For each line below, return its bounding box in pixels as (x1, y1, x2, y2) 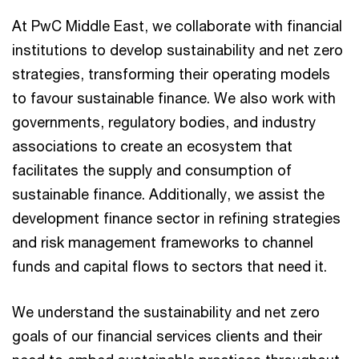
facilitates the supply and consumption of (12, 161, 292, 179)
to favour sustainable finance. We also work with (12, 89, 336, 107)
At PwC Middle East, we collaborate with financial (12, 17, 342, 34)
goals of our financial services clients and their (12, 327, 322, 345)
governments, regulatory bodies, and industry (12, 113, 316, 131)
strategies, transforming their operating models (12, 65, 330, 83)
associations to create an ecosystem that (12, 137, 292, 155)
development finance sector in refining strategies (12, 209, 341, 227)
